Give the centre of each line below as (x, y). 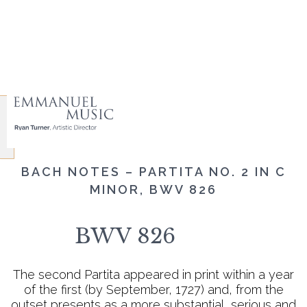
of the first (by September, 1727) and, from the (153, 290)
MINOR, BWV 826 (153, 189)
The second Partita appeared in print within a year (153, 274)
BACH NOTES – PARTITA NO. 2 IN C (153, 172)
